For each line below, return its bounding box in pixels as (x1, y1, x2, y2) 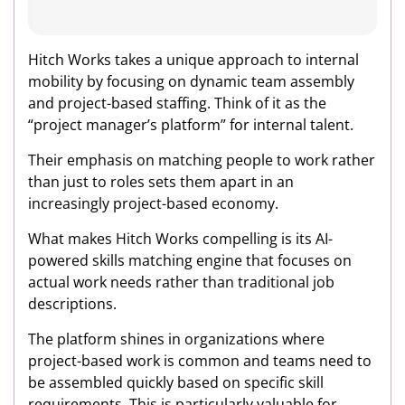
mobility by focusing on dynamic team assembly (28, 71, 354, 91)
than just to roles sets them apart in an (28, 172, 294, 192)
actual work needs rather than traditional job (28, 272, 334, 292)
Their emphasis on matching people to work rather (28, 150, 375, 170)
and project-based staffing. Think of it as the (28, 93, 326, 113)
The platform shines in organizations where (28, 329, 325, 349)
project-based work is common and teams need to (28, 351, 372, 371)
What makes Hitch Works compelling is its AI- (28, 229, 333, 249)
